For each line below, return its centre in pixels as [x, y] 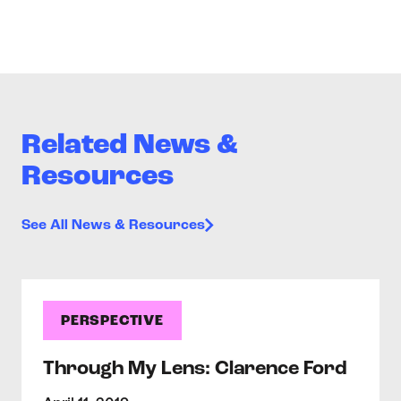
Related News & [130, 146]
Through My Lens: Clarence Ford [195, 369]
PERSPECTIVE [112, 321]
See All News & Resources [113, 226]
